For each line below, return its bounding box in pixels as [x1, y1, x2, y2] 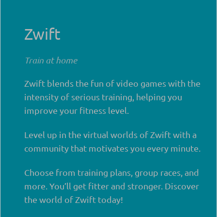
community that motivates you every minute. [24, 143, 201, 153]
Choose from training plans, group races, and [24, 167, 199, 177]
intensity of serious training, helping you [24, 92, 182, 102]
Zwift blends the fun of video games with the [24, 78, 201, 88]
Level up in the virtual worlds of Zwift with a [24, 129, 197, 139]
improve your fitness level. [24, 105, 129, 115]
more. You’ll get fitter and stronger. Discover [24, 181, 199, 191]
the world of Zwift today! [24, 194, 123, 204]
